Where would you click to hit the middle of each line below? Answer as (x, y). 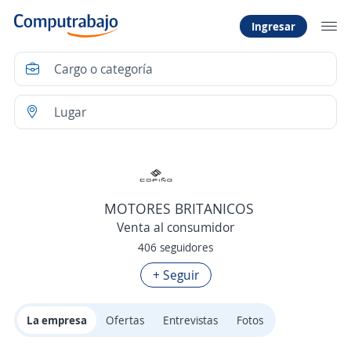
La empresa (57, 320)
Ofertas (125, 320)
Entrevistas (190, 320)
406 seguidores (175, 248)
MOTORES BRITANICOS (179, 209)
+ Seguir (175, 275)
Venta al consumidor (175, 228)
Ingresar (273, 26)
